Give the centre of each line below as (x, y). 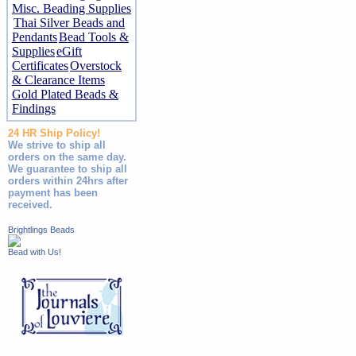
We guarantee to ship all (68, 169)
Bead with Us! (35, 252)
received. (30, 205)
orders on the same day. (67, 157)
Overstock (96, 66)
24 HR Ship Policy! (54, 133)
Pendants (35, 37)
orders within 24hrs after (68, 181)
